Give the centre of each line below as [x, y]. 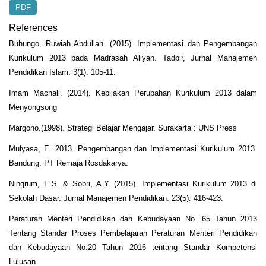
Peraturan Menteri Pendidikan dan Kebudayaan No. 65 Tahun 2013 [133, 218]
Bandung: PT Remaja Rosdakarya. [69, 163]
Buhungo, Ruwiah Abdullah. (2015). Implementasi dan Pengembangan [133, 43]
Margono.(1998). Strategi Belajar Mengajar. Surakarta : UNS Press [123, 128]
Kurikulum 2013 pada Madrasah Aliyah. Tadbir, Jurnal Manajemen [133, 58]
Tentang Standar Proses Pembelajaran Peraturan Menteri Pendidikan [133, 233]
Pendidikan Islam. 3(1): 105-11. [62, 72]
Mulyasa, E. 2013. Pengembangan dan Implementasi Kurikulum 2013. [133, 148]
